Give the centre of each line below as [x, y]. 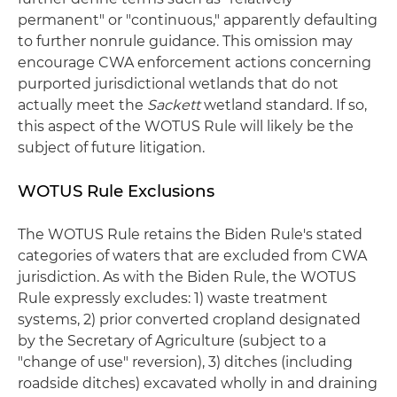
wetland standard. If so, [285, 105]
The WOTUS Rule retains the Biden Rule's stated [190, 235]
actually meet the [82, 105]
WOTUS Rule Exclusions [116, 191]
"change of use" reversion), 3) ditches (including [185, 362]
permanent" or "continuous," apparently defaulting [198, 20]
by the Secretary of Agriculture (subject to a [172, 341]
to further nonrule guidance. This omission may [185, 42]
